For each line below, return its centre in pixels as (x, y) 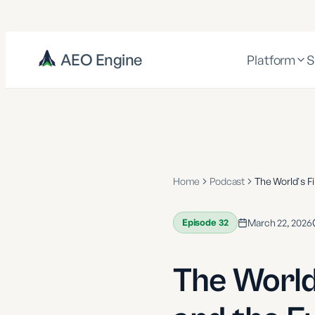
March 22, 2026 (280, 223)
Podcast (227, 181)
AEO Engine (101, 59)
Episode (200, 222)
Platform (271, 59)
